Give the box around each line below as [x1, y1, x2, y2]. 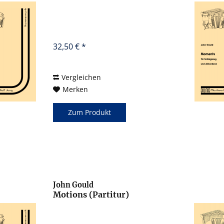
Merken [62, 84, 88, 94]
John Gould [53, 180, 94, 189]
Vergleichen [61, 72, 101, 82]
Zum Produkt [68, 107, 111, 117]
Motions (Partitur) [53, 189, 129, 199]
